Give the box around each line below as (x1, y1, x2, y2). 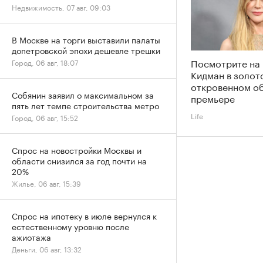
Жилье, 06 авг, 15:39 (12, 177, 81, 188)
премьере (191, 90, 235, 105)
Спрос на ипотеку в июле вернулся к (12, 209, 157, 222)
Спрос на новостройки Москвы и (12, 143, 141, 156)
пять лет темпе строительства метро (12, 99, 159, 112)
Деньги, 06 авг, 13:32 (12, 243, 82, 254)
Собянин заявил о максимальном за (12, 88, 154, 101)
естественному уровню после (12, 220, 129, 232)
